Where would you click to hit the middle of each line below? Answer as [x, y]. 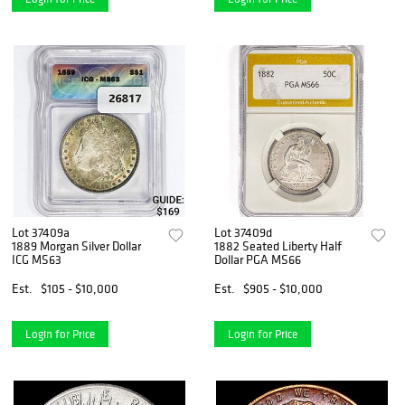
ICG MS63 [37, 259]
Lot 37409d [244, 232]
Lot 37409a [41, 232]
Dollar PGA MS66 [258, 259]
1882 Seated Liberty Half [278, 245]
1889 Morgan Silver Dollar [76, 245]
